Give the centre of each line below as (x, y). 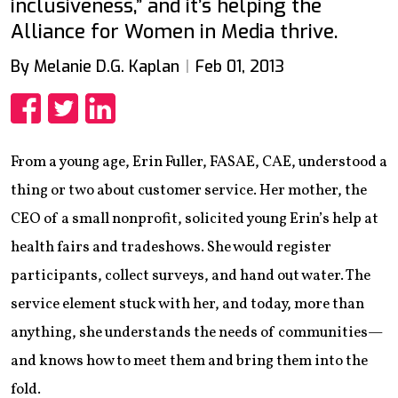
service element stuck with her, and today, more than (187, 304)
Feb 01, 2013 (239, 66)
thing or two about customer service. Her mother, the (189, 190)
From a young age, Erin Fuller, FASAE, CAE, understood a (199, 162)
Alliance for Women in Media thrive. (174, 31)
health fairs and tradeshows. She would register (171, 247)
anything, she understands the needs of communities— (197, 332)
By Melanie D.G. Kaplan (95, 66)
